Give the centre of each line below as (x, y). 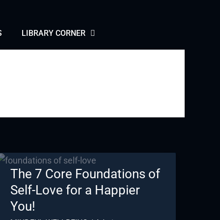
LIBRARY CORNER (54, 33)
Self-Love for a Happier (75, 190)
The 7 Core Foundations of (85, 174)
